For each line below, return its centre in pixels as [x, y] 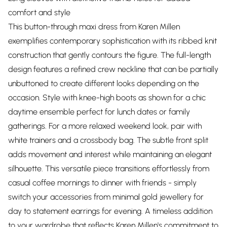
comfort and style [39, 12]
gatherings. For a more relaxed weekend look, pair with [105, 126]
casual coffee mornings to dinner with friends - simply [102, 183]
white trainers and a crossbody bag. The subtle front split [108, 140]
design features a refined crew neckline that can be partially [113, 69]
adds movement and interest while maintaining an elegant [110, 154]
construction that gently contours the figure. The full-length [109, 55]
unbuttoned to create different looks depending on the [104, 83]
